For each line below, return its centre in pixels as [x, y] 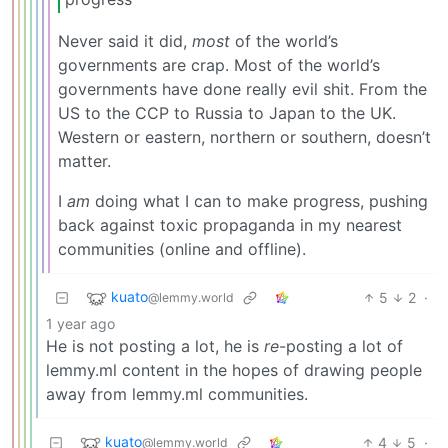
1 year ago [80, 323]
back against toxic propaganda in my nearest [230, 224]
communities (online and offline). [182, 248]
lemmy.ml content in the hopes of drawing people [234, 369]
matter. [84, 160]
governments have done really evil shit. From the [242, 88]
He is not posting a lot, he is [155, 345]
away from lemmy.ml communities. [177, 393]
